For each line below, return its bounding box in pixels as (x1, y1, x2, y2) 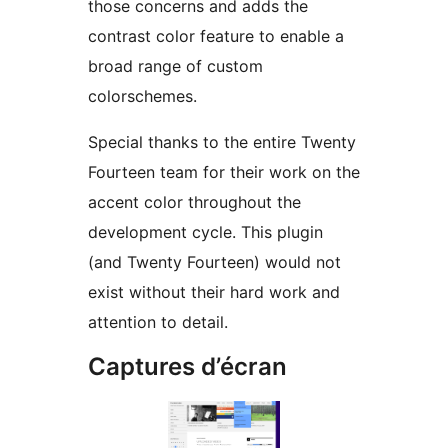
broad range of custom (88, 56, 263, 77)
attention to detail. (88, 312, 228, 333)
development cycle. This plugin (88, 222, 323, 243)
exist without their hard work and (88, 282, 340, 303)
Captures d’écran (88, 352, 287, 382)
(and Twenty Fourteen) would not (88, 252, 341, 273)
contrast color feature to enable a (88, 26, 344, 47)
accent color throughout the (88, 192, 301, 213)
